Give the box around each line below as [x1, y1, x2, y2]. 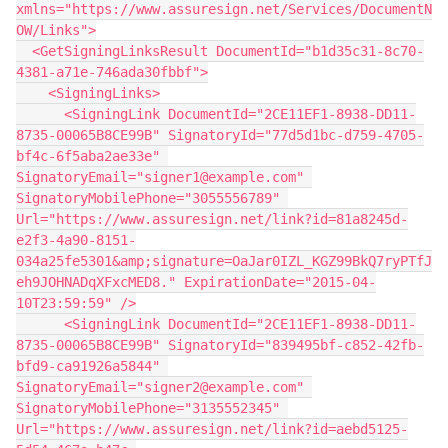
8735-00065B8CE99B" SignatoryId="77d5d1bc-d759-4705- [16, 127, 424, 143]
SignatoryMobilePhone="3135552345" [16, 400, 280, 416]
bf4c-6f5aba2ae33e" [16, 148, 160, 164]
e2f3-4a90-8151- [16, 232, 136, 248]
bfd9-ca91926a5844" [16, 358, 160, 374]
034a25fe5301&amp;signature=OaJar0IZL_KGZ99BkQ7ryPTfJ [16, 253, 432, 269]
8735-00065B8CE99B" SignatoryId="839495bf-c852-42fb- [16, 337, 424, 353]
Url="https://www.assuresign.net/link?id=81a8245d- [16, 211, 408, 227]
